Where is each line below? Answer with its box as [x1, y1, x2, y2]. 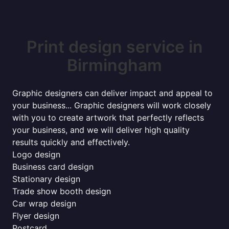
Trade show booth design [12, 186, 111, 196]
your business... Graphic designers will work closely [12, 100, 211, 110]
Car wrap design [12, 198, 76, 209]
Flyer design [12, 211, 59, 221]
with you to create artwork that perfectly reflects [12, 112, 204, 123]
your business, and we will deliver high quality [12, 125, 190, 135]
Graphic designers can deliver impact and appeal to [12, 88, 213, 98]
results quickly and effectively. [12, 137, 130, 147]
